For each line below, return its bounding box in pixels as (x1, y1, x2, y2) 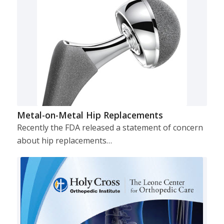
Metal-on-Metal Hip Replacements (16, 108, 163, 121)
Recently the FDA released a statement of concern (16, 121, 203, 133)
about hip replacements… (16, 134, 112, 146)
